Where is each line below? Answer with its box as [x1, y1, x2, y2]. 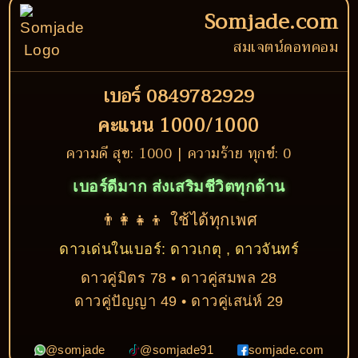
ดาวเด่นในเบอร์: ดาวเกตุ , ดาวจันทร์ [59, 241, 299, 257]
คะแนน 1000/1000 [98, 109, 260, 141]
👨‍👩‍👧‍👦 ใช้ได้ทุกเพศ [100, 211, 258, 229]
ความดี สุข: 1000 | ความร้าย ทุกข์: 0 [66, 141, 292, 165]
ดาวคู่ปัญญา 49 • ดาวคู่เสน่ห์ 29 [74, 292, 284, 309]
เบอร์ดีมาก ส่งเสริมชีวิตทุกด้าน [73, 178, 285, 195]
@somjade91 [140, 343, 214, 356]
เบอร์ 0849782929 [103, 81, 255, 112]
